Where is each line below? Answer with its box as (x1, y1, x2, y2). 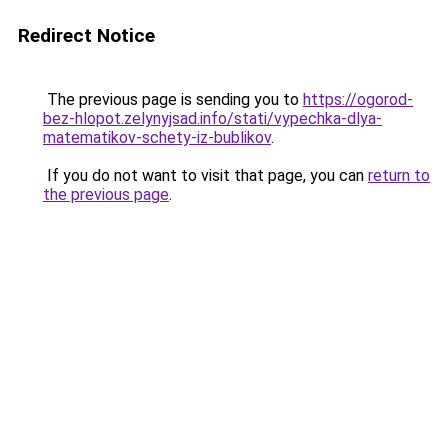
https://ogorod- (303, 90, 413, 109)
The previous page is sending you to (43, 90, 303, 109)
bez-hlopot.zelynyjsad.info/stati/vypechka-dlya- (43, 109, 382, 128)
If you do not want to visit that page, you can (43, 166, 368, 185)
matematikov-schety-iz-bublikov (43, 128, 271, 147)
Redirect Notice (18, 24, 155, 47)
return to (368, 166, 430, 185)
